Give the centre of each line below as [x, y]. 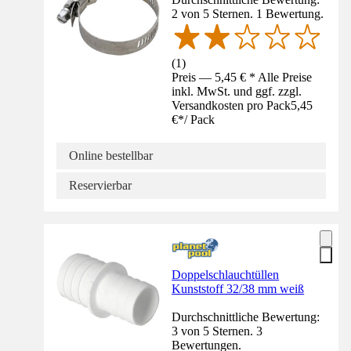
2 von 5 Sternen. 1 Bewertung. [248, 13]
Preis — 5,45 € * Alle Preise [242, 77]
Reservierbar [100, 185]
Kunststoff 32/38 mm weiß [238, 288]
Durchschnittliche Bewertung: [246, 317]
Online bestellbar [111, 155]
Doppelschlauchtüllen [226, 274]
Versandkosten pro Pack [232, 105]
